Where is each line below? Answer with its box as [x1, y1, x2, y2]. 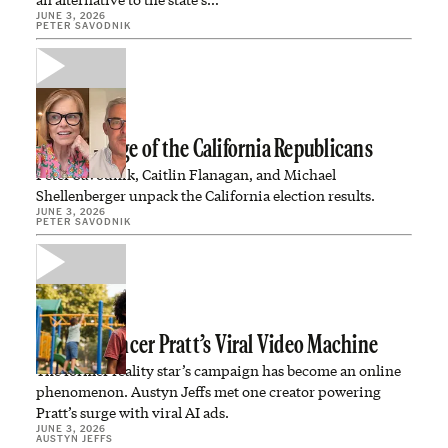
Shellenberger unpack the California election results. [36, 186, 375, 205]
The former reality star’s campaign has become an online [36, 361, 401, 380]
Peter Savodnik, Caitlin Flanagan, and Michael [36, 165, 336, 184]
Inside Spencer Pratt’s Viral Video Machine [36, 334, 379, 359]
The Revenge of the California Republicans [36, 138, 373, 163]
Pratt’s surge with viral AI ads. [36, 403, 229, 422]
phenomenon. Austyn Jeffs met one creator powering [36, 382, 381, 401]
